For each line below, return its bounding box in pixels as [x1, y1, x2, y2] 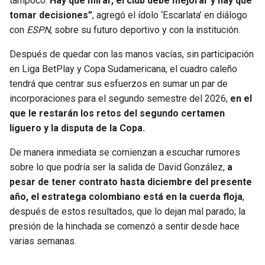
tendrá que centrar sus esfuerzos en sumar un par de [9, 78, 228, 90]
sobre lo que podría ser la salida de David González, [9, 161, 227, 173]
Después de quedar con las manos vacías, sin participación [9, 49, 254, 60]
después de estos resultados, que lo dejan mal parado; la [9, 206, 245, 218]
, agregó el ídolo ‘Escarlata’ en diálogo [92, 9, 247, 21]
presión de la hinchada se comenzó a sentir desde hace [9, 221, 240, 232]
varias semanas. [9, 235, 76, 247]
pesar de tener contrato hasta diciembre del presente [9, 176, 252, 188]
